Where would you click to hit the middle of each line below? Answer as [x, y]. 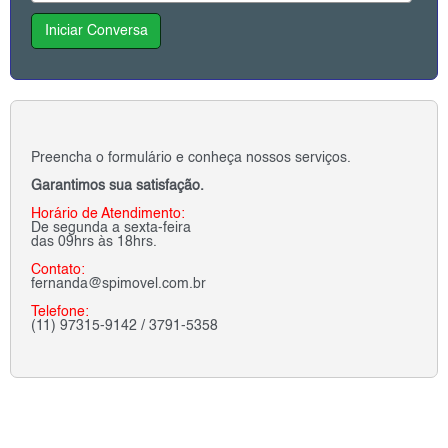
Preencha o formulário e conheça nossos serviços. [191, 157]
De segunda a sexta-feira [111, 227]
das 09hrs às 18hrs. [94, 241]
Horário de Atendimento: [108, 213]
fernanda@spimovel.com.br [118, 283]
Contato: [58, 269]
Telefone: [60, 311]
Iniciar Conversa [96, 30]
